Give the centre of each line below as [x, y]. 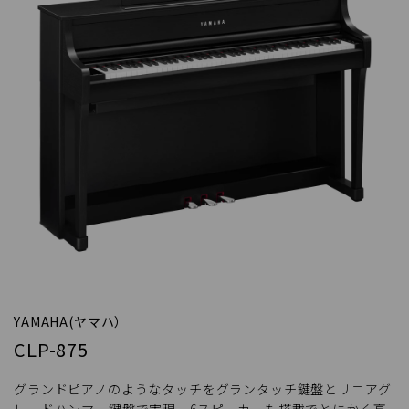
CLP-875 [51, 350]
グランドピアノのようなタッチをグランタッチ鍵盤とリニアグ [203, 389]
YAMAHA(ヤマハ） [71, 322]
